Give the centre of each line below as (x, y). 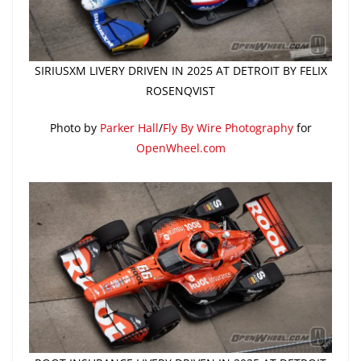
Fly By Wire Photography (228, 128)
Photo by (75, 128)
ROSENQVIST (180, 91)
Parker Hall (129, 128)
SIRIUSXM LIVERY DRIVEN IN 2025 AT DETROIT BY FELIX (180, 71)
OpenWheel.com (180, 148)
